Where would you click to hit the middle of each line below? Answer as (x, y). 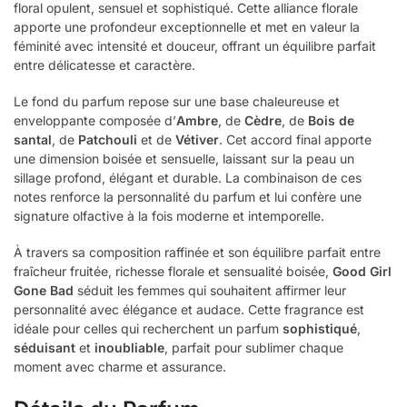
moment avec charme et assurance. (120, 367)
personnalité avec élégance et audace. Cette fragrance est (189, 310)
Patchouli (108, 140)
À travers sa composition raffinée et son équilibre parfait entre (197, 253)
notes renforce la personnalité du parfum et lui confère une (188, 197)
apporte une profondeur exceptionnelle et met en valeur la (187, 26)
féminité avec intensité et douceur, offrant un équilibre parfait (195, 45)
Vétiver (197, 140)
